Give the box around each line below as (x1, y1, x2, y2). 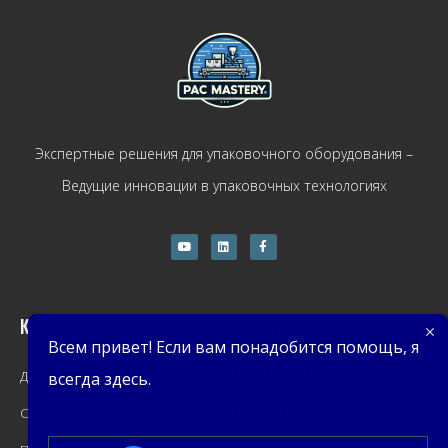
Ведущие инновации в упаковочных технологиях (61, 176, 387, 196)
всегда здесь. (48, 367, 151, 390)
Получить (224, 313, 324, 351)
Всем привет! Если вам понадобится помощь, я (48, 335, 419, 358)
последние (224, 350, 339, 388)
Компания (20, 313, 92, 340)
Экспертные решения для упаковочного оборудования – (35, 144, 413, 164)
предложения (224, 387, 368, 425)
